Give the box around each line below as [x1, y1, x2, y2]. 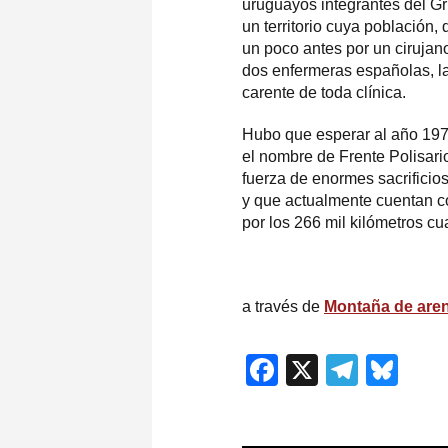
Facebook [278, 352, 420, 389]
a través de [242, 297, 324, 315]
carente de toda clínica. [242, 83, 406, 101]
